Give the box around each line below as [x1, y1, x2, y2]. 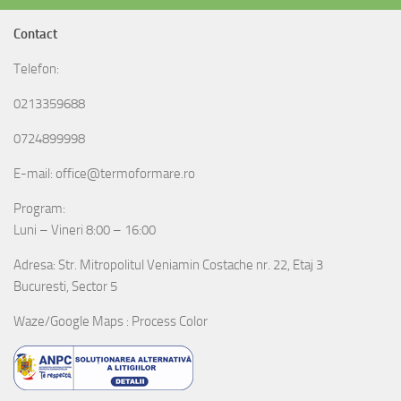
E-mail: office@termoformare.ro [13, 165, 195, 182]
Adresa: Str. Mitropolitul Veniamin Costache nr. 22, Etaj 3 [13, 256, 323, 273]
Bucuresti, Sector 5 [13, 277, 117, 294]
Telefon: [13, 60, 59, 77]
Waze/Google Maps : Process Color [13, 312, 208, 329]
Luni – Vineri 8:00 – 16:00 [13, 221, 156, 238]
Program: [13, 200, 65, 217]
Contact [13, 25, 57, 42]
